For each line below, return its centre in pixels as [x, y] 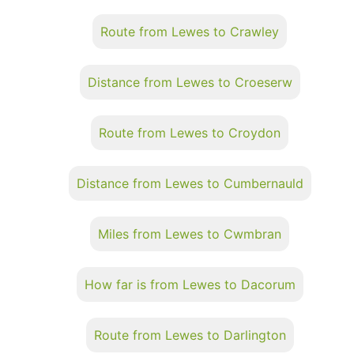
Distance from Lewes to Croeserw [190, 82]
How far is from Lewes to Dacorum [190, 284]
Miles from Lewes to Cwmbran [190, 233]
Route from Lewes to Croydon [190, 132]
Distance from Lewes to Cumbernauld [190, 183]
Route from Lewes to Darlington [190, 335]
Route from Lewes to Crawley [190, 31]
